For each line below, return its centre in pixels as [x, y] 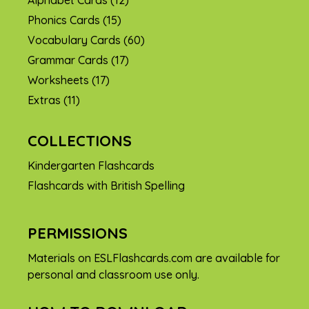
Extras [44, 100]
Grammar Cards [68, 60]
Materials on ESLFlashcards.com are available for [154, 258]
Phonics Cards [64, 20]
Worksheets [58, 80]
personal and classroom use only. [113, 274]
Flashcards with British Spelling [106, 185]
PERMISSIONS [78, 233]
